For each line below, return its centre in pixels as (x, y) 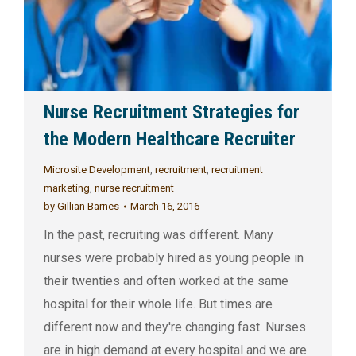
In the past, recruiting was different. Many (159, 235)
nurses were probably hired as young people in (174, 258)
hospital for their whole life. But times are (158, 304)
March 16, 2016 (165, 207)
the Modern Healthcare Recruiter (170, 139)
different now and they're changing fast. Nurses (175, 327)
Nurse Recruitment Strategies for (172, 112)
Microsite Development (97, 170)
